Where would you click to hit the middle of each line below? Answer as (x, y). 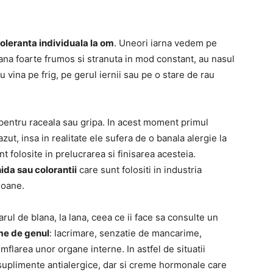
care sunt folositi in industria (139, 170)
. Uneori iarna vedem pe (165, 43)
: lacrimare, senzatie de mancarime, (126, 233)
